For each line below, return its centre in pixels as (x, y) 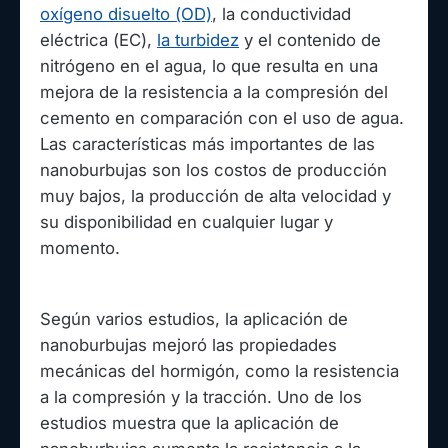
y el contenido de (310, 39)
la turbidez (198, 39)
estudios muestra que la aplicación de (189, 423)
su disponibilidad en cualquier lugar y (186, 221)
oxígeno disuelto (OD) (126, 13)
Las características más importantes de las (207, 143)
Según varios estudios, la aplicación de (194, 319)
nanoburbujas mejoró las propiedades (188, 345)
